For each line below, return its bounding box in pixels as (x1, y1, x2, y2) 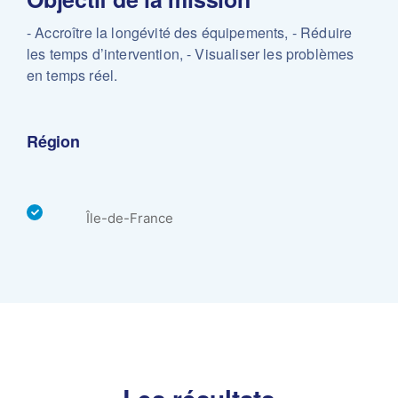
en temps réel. (27, 65, 118, 85)
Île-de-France (86, 210, 173, 227)
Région (27, 130, 80, 153)
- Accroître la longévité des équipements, (27, 22, 289, 43)
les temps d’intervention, (27, 44, 184, 64)
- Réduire (288, 22, 353, 43)
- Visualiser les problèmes (183, 44, 354, 64)
